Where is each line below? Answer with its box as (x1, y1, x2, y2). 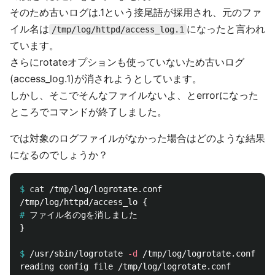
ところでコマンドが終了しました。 (10, 106, 167, 118)
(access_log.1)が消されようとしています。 (10, 72, 202, 85)
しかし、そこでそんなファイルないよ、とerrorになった (10, 89, 258, 101)
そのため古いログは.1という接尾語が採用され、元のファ (10, 6, 261, 18)
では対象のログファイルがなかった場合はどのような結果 (10, 132, 265, 144)
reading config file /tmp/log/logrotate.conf (20, 261, 231, 271)
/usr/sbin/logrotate (29, 249, 128, 258)
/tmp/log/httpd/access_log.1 (52, 25, 184, 34)
